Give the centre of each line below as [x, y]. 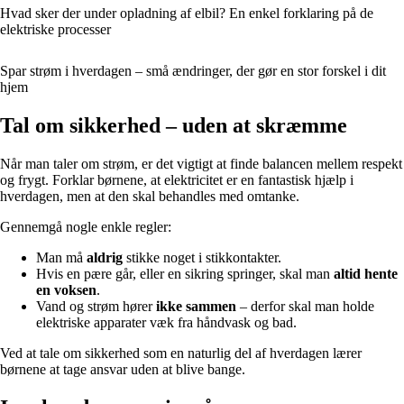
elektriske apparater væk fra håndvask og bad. [166, 323]
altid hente [366, 274]
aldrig [105, 258]
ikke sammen [196, 307]
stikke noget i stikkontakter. [202, 258]
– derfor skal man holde [305, 307]
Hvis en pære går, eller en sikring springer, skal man [185, 274]
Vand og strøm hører [96, 307]
